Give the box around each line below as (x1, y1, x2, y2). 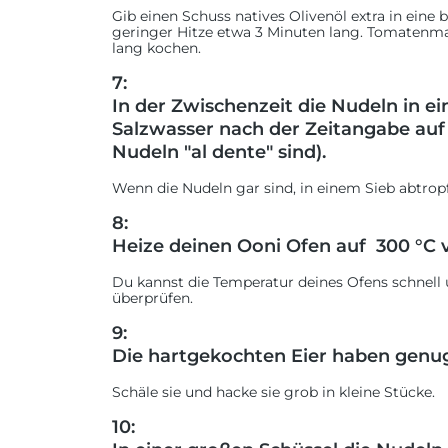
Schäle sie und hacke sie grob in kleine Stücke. (112, 383, 435, 401)
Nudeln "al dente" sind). (112, 141, 326, 163)
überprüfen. (112, 289, 193, 307)
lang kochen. (112, 39, 201, 57)
